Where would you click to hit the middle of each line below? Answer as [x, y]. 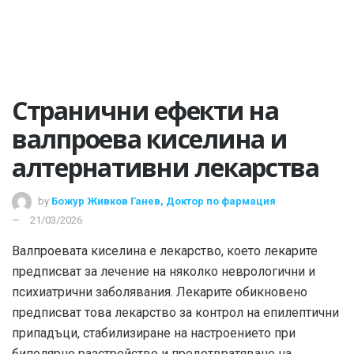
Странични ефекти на [145, 110]
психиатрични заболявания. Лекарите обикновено [160, 292]
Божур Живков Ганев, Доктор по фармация [164, 201]
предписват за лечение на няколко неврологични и [164, 271]
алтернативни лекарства [166, 167]
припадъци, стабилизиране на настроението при [154, 333]
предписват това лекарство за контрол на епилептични [175, 312]
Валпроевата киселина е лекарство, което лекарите [165, 250]
